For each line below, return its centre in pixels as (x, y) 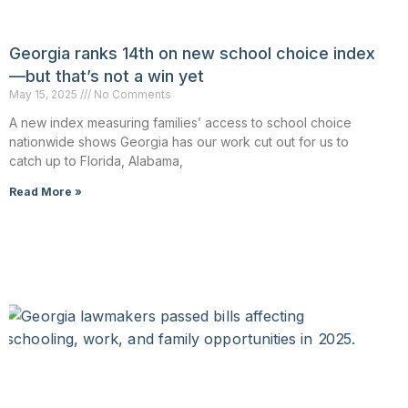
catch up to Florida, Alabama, (96, 160)
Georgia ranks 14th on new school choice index (192, 53)
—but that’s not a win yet (107, 76)
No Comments (131, 94)
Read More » (46, 191)
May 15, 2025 (45, 94)
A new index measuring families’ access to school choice (180, 122)
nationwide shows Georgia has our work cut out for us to (179, 141)
